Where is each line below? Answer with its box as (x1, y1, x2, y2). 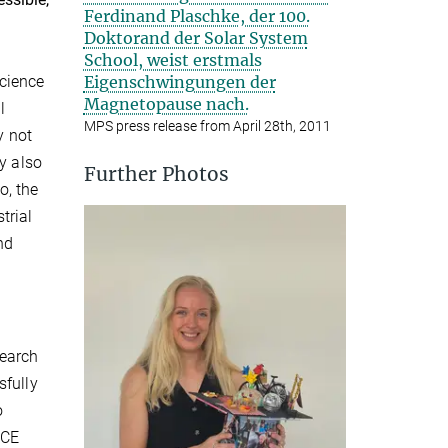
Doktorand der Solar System (83, 28, 308, 48)
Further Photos (83, 162, 229, 186)
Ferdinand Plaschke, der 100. (83, 6, 310, 26)
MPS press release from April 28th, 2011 (83, 118, 331, 134)
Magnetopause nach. (83, 94, 249, 114)
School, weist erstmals (83, 50, 262, 70)
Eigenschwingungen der (83, 72, 276, 92)
